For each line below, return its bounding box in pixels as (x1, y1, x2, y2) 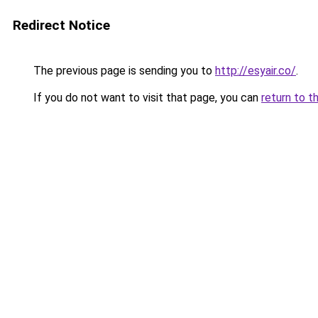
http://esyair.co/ (215, 64, 296, 77)
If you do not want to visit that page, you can (31, 91, 261, 104)
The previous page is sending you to (31, 64, 215, 77)
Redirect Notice (13, 17, 110, 33)
